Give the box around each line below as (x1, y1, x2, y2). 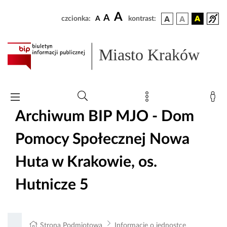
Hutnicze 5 (15, 177, 88, 193)
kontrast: (128, 15, 156, 22)
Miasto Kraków (99, 46, 200, 64)
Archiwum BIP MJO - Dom (15, 108, 194, 124)
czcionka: (61, 15, 91, 22)
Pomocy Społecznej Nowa (15, 131, 190, 147)
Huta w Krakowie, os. (15, 154, 157, 170)
